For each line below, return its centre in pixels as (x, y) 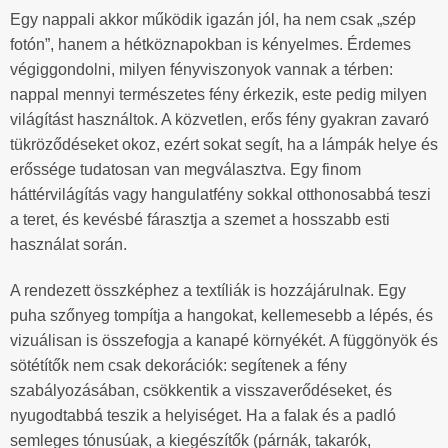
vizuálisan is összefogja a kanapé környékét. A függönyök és (224, 341)
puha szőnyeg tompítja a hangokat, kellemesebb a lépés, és (221, 316)
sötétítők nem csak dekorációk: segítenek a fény (178, 366)
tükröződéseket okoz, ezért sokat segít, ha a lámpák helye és (224, 145)
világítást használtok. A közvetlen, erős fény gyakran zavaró (219, 120)
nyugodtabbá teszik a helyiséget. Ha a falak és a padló (203, 416)
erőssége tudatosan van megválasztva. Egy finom (185, 170)
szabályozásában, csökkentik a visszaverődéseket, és (201, 391)
